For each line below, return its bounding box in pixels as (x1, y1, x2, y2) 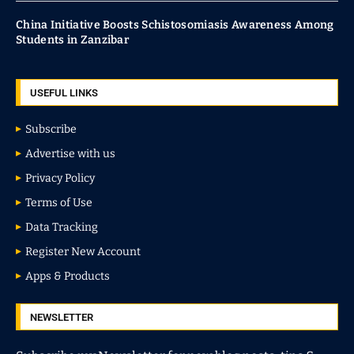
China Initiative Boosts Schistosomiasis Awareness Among (16, 17, 334, 32)
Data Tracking (25, 220, 98, 234)
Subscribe (25, 122, 77, 136)
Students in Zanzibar (16, 32, 130, 47)
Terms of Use (25, 195, 92, 209)
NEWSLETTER (30, 311, 93, 323)
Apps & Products (25, 269, 110, 283)
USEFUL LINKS (30, 86, 98, 99)
